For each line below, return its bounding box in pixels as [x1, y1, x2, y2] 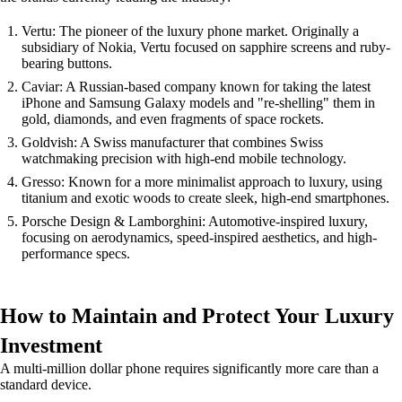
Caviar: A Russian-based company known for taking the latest [22, 78, 371, 94]
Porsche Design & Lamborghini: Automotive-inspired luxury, [22, 213, 368, 229]
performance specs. [22, 245, 130, 261]
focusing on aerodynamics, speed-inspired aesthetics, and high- [22, 229, 377, 245]
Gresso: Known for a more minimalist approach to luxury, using [22, 173, 382, 189]
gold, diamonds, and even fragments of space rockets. [22, 110, 324, 127]
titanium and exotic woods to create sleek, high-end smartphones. [22, 189, 389, 205]
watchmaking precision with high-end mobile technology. [22, 150, 346, 166]
